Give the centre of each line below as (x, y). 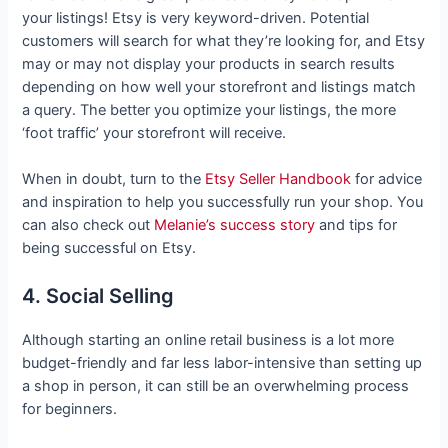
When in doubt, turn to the (114, 179)
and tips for (356, 225)
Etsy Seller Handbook (278, 179)
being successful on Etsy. (109, 248)
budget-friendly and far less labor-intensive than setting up (222, 363)
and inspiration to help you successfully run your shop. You (223, 202)
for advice (387, 179)
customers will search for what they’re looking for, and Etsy (224, 40)
